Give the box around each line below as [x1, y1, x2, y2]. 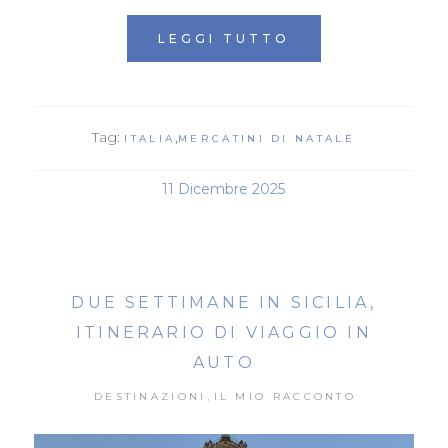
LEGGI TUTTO [158, 30, 290, 46]
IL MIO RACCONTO [213, 389, 357, 403]
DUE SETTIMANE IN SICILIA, [71, 292, 377, 312]
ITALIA [124, 131, 176, 145]
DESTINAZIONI [93, 389, 207, 403]
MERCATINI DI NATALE [178, 131, 355, 145]
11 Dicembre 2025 [162, 179, 286, 198]
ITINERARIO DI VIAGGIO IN [76, 322, 372, 342]
